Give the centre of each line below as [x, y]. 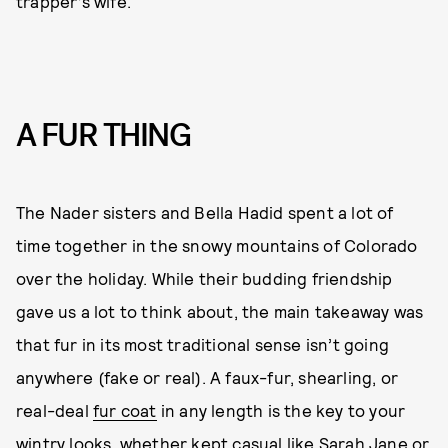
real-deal [54, 409]
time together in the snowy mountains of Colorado [217, 244]
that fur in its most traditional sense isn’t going [203, 343]
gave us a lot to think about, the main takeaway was [220, 310]
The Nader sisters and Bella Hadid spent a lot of [205, 211]
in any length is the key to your [281, 409]
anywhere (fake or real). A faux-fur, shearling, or [207, 376]
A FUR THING [103, 135]
